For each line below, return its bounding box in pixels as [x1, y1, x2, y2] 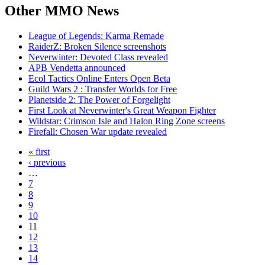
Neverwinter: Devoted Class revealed [28, 51, 168, 62]
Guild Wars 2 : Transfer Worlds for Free [28, 83, 177, 94]
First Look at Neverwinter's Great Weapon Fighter [28, 105, 216, 115]
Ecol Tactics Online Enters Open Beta [28, 73, 170, 83]
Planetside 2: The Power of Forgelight [28, 94, 170, 105]
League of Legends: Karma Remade [28, 30, 164, 41]
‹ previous [28, 157, 66, 167]
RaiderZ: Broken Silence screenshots [28, 41, 166, 51]
